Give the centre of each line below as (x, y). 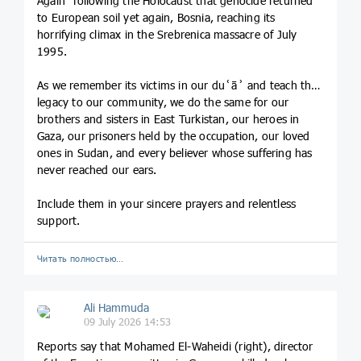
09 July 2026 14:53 (127, 322)
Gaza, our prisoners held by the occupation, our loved (174, 136)
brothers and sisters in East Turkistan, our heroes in (168, 119)
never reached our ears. (97, 170)
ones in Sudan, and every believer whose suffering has (175, 153)
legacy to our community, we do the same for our (163, 102)
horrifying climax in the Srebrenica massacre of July (167, 35)
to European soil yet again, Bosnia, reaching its (156, 18)
